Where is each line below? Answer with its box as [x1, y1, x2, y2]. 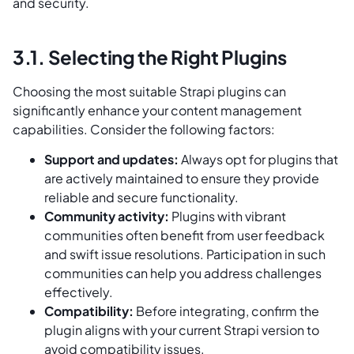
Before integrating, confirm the [134, 303, 319, 320]
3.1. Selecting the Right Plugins [13, 44, 287, 69]
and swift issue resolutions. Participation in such [44, 246, 326, 263]
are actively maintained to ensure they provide [44, 170, 319, 187]
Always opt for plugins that [179, 151, 338, 168]
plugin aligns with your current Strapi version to [44, 322, 319, 339]
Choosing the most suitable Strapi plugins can [13, 82, 286, 100]
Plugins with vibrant [169, 208, 286, 225]
